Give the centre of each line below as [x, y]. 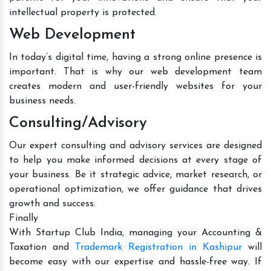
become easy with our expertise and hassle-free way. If [135, 262]
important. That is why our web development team [135, 72]
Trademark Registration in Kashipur [158, 247]
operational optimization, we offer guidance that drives [135, 189]
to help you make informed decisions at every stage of [135, 160]
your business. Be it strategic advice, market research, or [135, 175]
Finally [24, 218]
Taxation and [42, 247]
